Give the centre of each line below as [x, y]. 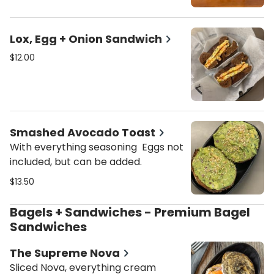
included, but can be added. [76, 162]
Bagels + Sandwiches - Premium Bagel [14, 212]
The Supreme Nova [65, 253]
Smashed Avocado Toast [83, 132]
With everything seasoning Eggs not [97, 147]
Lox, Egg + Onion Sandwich [86, 39]
